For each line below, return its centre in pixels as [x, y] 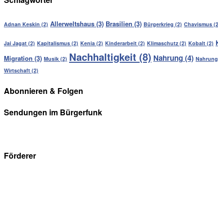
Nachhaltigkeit [103, 56]
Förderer [20, 155]
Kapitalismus [54, 43]
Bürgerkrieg [159, 24]
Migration [18, 58]
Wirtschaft [17, 70]
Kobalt [197, 43]
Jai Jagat [15, 43]
